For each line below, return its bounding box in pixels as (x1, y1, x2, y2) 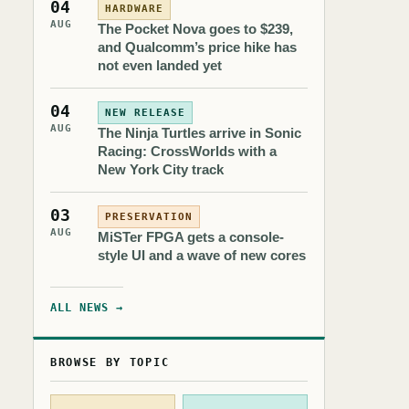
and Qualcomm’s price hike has (98, 39, 297, 55)
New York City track (98, 162, 224, 177)
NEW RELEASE (105, 106, 185, 119)
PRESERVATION (105, 210, 193, 223)
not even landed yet (98, 58, 222, 73)
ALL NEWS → (50, 300, 123, 314)
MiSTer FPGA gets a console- (98, 229, 284, 245)
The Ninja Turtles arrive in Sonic (98, 125, 301, 141)
